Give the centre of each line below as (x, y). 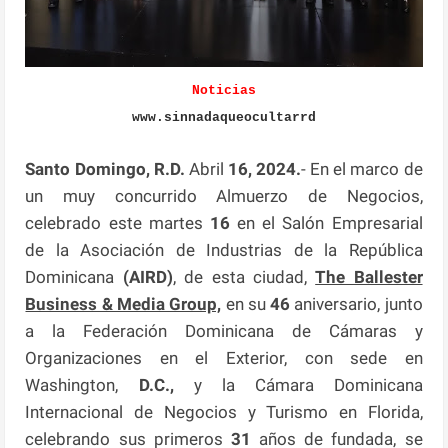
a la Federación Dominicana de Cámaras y (224, 330)
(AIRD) (143, 276)
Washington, (82, 384)
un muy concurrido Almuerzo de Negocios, (224, 195)
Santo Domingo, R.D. (105, 168)
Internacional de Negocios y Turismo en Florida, (224, 411)
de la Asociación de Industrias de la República (224, 249)
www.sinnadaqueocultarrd (224, 117)
